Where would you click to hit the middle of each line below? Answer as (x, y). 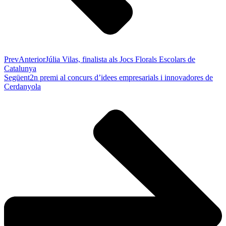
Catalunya (20, 69)
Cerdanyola (22, 87)
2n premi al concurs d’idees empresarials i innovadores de (121, 78)
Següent (17, 78)
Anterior (32, 60)
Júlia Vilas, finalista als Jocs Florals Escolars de (120, 60)
